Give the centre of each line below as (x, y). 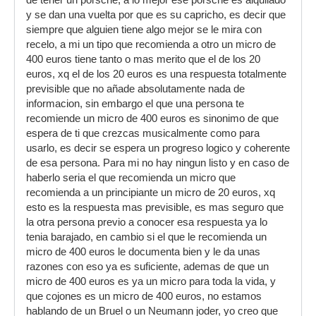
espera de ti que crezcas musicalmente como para (143, 133)
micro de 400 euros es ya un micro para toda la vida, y (151, 281)
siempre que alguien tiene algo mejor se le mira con (144, 30)
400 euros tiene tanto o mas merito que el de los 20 (143, 59)
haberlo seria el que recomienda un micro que (131, 178)
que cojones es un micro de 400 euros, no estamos (144, 296)
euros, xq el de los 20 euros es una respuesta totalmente (156, 74)
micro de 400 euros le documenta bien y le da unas (143, 252)
